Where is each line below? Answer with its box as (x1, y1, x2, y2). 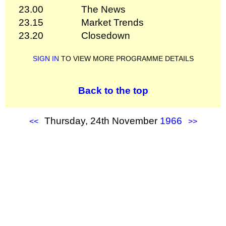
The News (81, 4, 126, 15)
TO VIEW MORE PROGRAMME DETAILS (59, 54, 194, 63)
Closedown (81, 30, 130, 41)
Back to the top (78, 85, 148, 96)
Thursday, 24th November (44, 115, 160, 126)
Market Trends (81, 17, 144, 28)
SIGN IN (32, 54, 59, 63)
